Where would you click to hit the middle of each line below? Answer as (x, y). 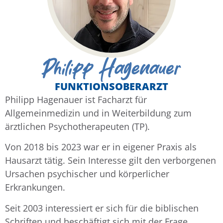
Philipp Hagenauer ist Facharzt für (76, 99)
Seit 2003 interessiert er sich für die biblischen (102, 208)
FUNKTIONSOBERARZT (111, 86)
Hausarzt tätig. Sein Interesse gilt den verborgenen (111, 161)
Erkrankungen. (35, 187)
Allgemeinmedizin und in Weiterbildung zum (98, 113)
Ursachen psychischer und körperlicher (87, 174)
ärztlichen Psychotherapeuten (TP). (77, 126)
